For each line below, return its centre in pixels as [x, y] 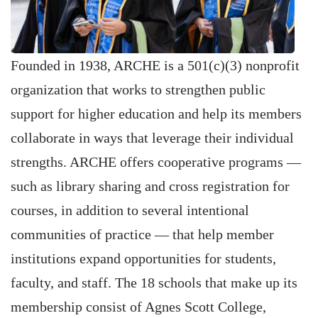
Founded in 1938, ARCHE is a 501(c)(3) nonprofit [155, 65]
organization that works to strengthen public [138, 89]
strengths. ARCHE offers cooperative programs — [156, 162]
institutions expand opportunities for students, [143, 258]
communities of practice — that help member [142, 234]
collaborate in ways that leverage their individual [152, 138]
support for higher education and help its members [156, 114]
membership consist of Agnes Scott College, [138, 307]
